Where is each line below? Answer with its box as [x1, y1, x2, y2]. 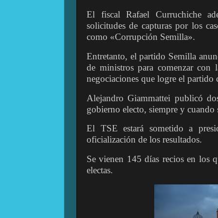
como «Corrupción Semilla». [87, 31, 195, 42]
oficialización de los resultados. [87, 134, 202, 145]
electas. [87, 165, 113, 176]
